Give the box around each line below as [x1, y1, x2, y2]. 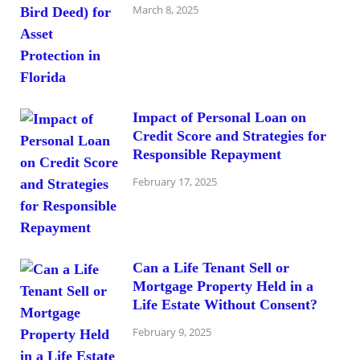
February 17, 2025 [133, 174, 217, 189]
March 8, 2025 [133, 2, 198, 17]
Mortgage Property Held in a [133, 277, 313, 294]
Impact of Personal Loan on [133, 108, 306, 125]
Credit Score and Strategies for [133, 127, 326, 144]
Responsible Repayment [133, 145, 281, 162]
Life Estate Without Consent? [133, 296, 317, 313]
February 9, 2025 [133, 324, 211, 339]
